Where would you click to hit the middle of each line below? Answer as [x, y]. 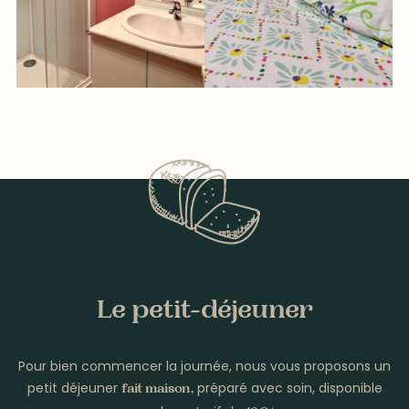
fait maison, [157, 390]
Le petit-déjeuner [204, 313]
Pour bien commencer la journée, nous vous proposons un [204, 367]
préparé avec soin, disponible [288, 388]
